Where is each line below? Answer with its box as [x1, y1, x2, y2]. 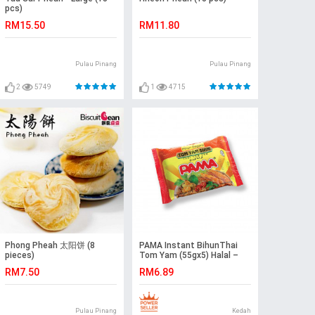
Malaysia [139, 260, 174, 271]
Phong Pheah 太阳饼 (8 [4, 240, 95, 251]
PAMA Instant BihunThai [139, 240, 238, 251]
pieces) [4, 250, 34, 261]
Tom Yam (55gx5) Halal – [139, 250, 238, 261]
